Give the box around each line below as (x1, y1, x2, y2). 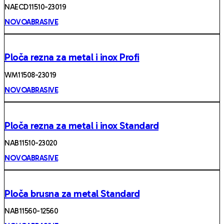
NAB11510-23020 (4, 138, 57, 148)
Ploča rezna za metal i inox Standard (4, 119, 158, 131)
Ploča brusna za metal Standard (4, 187, 139, 199)
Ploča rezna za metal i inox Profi (4, 51, 139, 63)
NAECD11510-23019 (4, 2, 66, 11)
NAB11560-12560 (4, 206, 58, 216)
